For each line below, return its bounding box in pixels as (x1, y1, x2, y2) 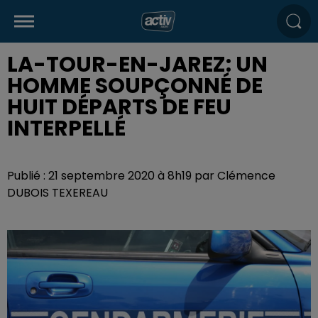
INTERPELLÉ (7, 114, 126, 143)
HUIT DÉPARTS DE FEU (7, 92, 231, 122)
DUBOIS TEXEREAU (7, 185, 108, 201)
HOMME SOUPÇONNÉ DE (7, 71, 263, 101)
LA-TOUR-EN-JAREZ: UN (7, 50, 268, 79)
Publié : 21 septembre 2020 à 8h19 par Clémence (7, 168, 275, 184)
